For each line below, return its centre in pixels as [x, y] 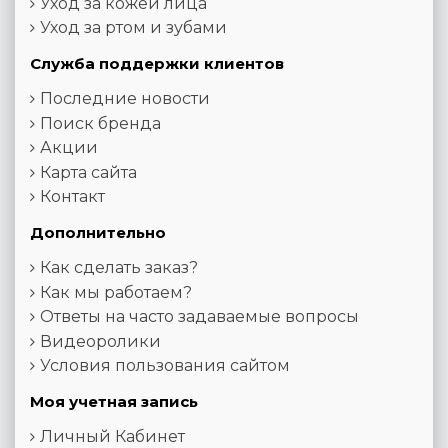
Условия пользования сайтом [165, 366]
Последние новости [125, 99]
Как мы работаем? [116, 292]
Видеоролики [100, 341]
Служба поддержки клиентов [157, 64]
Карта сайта [88, 172]
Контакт [72, 197]
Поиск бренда [100, 123]
